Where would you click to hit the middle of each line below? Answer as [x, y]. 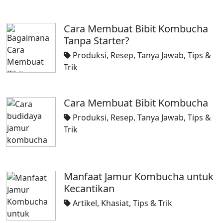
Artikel [85, 203]
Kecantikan [89, 188]
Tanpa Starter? [97, 41]
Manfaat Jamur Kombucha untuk [139, 176]
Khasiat [115, 203]
